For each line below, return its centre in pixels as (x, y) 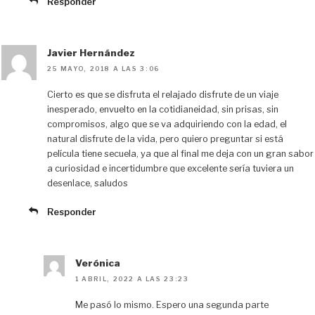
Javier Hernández (91, 52)
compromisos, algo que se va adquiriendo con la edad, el (167, 124)
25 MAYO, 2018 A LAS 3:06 (103, 69)
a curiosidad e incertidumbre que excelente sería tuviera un (171, 169)
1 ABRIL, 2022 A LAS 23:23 (132, 279)
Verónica (98, 263)
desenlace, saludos (88, 184)
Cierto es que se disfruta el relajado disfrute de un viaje (163, 95)
